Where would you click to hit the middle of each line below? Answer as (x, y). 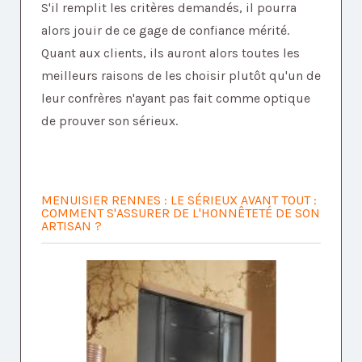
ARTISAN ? (72, 226)
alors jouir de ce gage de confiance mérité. (165, 31)
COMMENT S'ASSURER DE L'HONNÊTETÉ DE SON (181, 213)
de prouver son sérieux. (109, 121)
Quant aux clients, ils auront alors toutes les (170, 53)
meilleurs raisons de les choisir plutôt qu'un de (181, 76)
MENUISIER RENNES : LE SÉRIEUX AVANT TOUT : (179, 200)
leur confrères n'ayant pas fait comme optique (176, 99)
